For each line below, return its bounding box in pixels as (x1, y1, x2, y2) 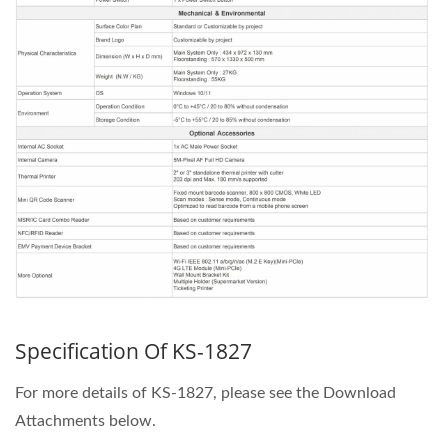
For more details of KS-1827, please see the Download (15, 385, 396, 402)
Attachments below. (15, 413, 156, 430)
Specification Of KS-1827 (15, 337, 252, 366)
